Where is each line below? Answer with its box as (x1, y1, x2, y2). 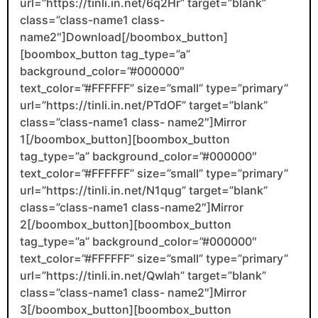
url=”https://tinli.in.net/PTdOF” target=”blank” (20, 97, 268, 112)
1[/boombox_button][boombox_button (20, 131, 230, 146)
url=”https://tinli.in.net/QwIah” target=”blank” (20, 268, 266, 283)
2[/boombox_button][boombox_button (20, 216, 231, 231)
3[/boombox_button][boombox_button (20, 302, 231, 317)
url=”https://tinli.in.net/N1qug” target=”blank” (20, 182, 268, 197)
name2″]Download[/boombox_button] (20, 29, 228, 44)
